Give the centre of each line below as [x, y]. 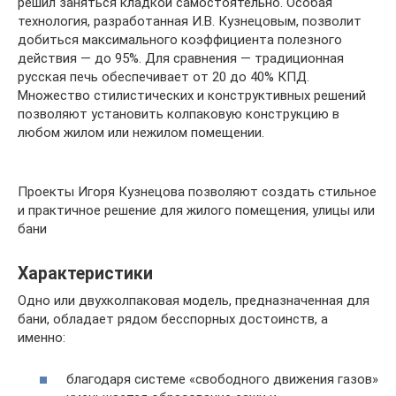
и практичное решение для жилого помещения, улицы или [196, 210]
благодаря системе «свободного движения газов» [222, 379]
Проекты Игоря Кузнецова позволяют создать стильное [197, 192]
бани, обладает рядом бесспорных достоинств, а [173, 319]
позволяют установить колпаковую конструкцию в [179, 114]
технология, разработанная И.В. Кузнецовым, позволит [190, 21]
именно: [42, 338]
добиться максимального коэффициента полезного [180, 40]
